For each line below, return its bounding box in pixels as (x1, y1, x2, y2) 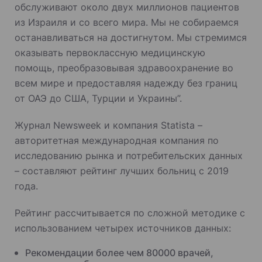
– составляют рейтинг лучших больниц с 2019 (15, 165, 229, 177)
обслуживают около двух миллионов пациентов (15, 1, 239, 13)
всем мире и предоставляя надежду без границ (15, 77, 237, 89)
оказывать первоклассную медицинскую (15, 47, 205, 59)
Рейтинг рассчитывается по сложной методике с (15, 207, 245, 219)
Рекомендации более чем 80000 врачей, (25, 247, 213, 259)
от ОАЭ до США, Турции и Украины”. (15, 92, 182, 105)
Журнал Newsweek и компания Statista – (15, 119, 202, 132)
